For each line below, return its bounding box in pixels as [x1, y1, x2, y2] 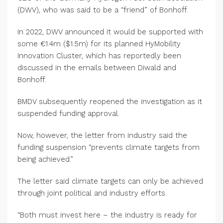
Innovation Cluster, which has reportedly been [17, 51, 181, 60]
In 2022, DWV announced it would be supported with [17, 27, 203, 36]
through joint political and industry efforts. [17, 189, 167, 198]
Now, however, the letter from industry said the [17, 131, 187, 140]
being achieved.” [17, 155, 73, 164]
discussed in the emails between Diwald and [17, 63, 176, 72]
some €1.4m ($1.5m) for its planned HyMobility [17, 39, 181, 48]
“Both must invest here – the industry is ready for [17, 211, 197, 220]
